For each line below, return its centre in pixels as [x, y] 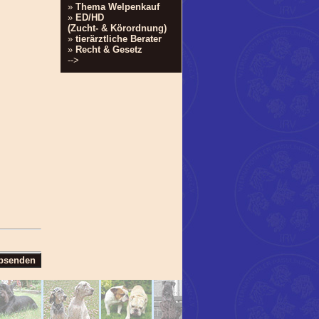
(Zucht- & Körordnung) [117, 28]
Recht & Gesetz [109, 49]
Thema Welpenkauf [117, 7]
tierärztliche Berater [119, 39]
